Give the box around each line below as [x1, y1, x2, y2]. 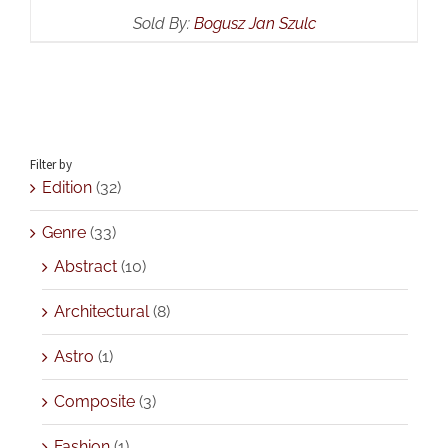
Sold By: [132, 13, 194, 33]
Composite [54, 391, 135, 411]
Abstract [54, 256, 117, 276]
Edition [42, 177, 92, 197]
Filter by [30, 155, 72, 173]
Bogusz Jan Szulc [193, 13, 316, 33]
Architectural [54, 301, 149, 321]
